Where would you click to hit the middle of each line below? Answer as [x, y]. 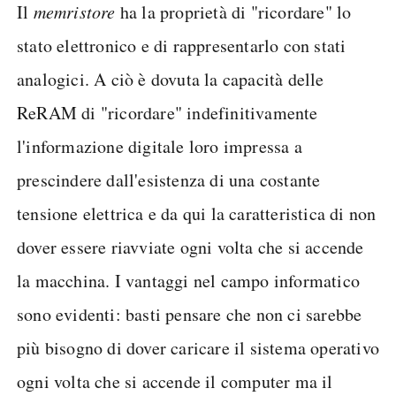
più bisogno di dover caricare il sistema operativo [198, 348]
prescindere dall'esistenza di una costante [169, 180]
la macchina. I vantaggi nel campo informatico [189, 281]
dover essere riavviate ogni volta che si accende [190, 247]
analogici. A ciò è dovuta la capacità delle [171, 80]
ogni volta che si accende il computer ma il [175, 382]
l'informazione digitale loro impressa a [160, 147]
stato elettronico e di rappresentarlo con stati [182, 46]
